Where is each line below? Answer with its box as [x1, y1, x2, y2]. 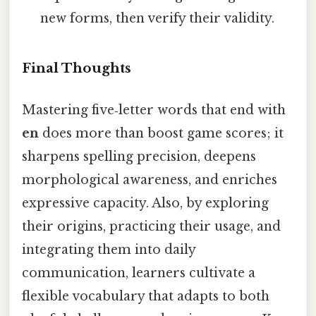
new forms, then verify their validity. [40, 10, 275, 26]
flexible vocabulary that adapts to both [22, 288, 269, 304]
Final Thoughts [22, 59, 131, 76]
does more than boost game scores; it [39, 125, 284, 141]
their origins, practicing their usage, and [22, 218, 281, 234]
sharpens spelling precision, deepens [22, 148, 256, 164]
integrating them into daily [22, 241, 195, 257]
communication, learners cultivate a [22, 265, 255, 281]
